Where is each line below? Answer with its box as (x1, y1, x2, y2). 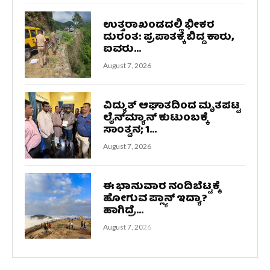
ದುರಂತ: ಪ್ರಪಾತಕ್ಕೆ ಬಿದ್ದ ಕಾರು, (102, 28, 234, 46)
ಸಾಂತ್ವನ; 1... (102, 121, 157, 139)
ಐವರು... (102, 40, 141, 58)
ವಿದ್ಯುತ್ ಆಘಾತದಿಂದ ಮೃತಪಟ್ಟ (102, 97, 240, 115)
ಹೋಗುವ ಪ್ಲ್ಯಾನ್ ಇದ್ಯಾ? (102, 190, 207, 208)
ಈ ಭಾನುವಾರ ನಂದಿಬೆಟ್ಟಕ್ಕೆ (102, 178, 220, 196)
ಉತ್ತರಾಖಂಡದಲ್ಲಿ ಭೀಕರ (102, 16, 215, 34)
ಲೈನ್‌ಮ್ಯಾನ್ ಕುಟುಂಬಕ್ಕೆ (102, 109, 208, 127)
